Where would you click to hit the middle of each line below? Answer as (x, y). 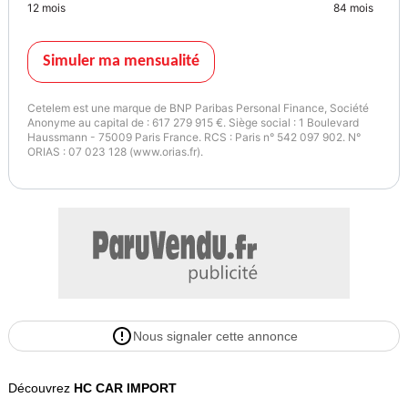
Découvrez (41, 388)
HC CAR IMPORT (125, 388)
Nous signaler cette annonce (215, 337)
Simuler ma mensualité (121, 62)
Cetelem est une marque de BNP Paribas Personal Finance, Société (198, 108)
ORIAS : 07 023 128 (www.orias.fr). (115, 152)
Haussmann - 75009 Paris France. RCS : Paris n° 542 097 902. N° (194, 138)
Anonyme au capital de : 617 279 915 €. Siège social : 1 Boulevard (193, 123)
